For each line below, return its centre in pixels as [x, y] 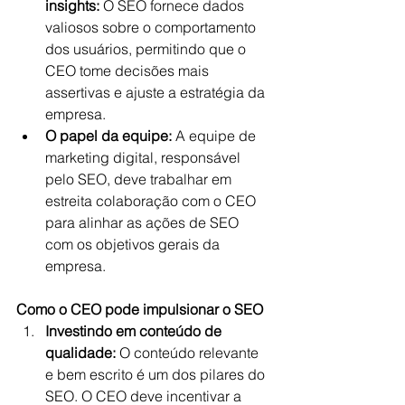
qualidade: [80, 352]
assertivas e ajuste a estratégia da [157, 92]
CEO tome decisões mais [129, 70]
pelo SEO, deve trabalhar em [140, 179]
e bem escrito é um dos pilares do [157, 374]
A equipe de [216, 135]
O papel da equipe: [108, 135]
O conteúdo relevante [189, 352]
